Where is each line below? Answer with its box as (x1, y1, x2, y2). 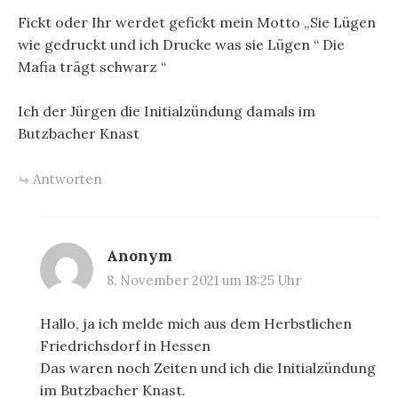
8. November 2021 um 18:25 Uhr (107, 271, 301, 289)
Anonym (107, 245, 172, 266)
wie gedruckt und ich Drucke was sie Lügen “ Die (18, 35, 345, 53)
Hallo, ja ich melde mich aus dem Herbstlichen (40, 314, 352, 332)
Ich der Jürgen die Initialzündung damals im (18, 102, 315, 121)
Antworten (33, 170, 102, 187)
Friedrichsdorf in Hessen (40, 336, 211, 354)
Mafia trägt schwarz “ (18, 57, 166, 76)
